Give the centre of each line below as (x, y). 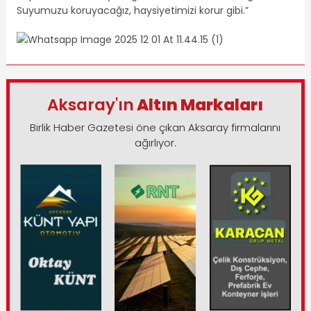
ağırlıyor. (155, 143)
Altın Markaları (199, 105)
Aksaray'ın (91, 105)
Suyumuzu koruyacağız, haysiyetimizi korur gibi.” (132, 11)
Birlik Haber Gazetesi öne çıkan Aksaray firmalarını (155, 128)
